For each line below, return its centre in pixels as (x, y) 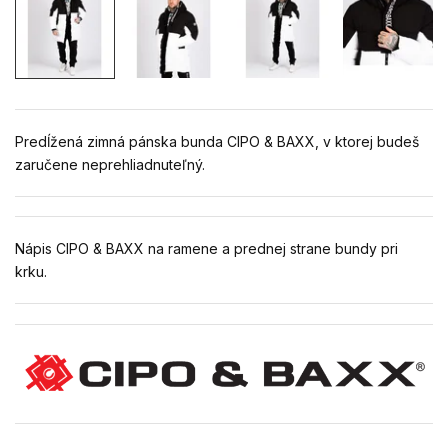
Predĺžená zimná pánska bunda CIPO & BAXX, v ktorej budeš (217, 142)
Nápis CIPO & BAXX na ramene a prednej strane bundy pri (206, 249)
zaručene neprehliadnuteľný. (110, 165)
